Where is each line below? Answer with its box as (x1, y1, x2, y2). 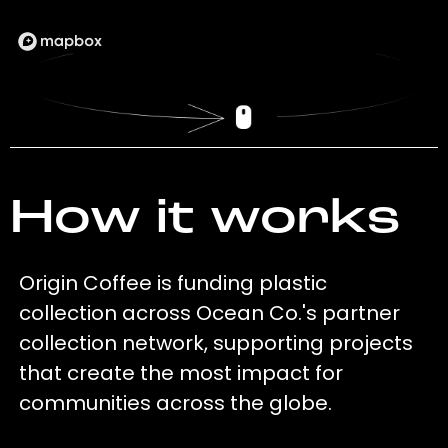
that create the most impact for (19, 359, 344, 388)
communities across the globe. (19, 389, 333, 418)
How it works (9, 196, 400, 245)
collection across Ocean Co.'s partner (19, 299, 401, 328)
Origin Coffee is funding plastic (19, 269, 328, 298)
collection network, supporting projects (19, 329, 414, 358)
